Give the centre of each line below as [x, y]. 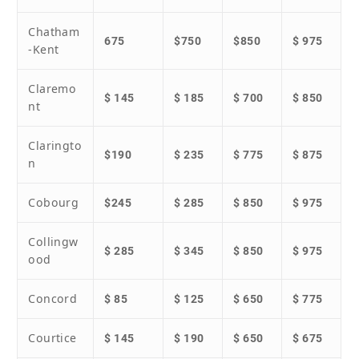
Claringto [55, 146]
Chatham [54, 32]
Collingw [53, 242]
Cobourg [54, 203]
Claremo [52, 89]
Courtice [52, 338]
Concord [53, 299]
